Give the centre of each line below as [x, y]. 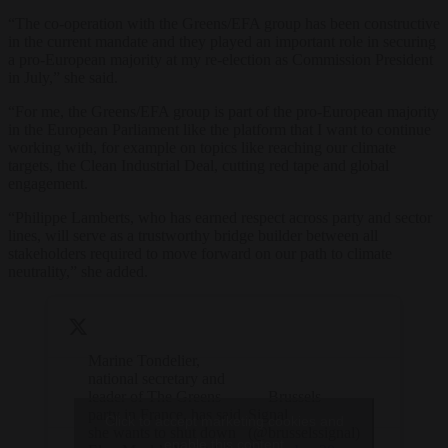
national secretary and [156, 379]
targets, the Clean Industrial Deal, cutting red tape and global [198, 165]
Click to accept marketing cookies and [224, 421]
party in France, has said [164, 415]
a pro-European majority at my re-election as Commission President [220, 59]
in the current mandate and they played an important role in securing [222, 41]
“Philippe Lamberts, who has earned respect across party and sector [220, 217]
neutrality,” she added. [78, 271]
